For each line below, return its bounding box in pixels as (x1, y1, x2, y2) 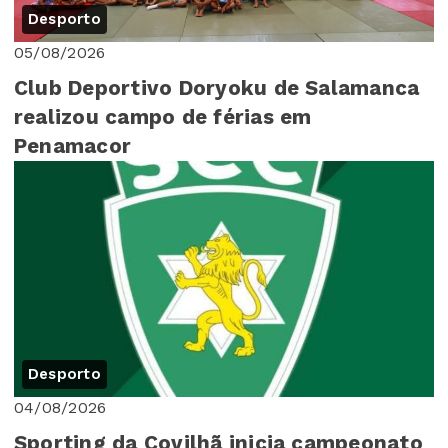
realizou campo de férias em (14, 104, 312, 129)
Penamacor (14, 133, 132, 158)
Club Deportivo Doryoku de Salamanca (14, 75, 420, 100)
